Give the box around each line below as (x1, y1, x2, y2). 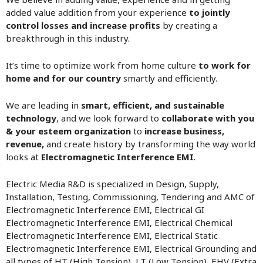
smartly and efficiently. (121, 72, 217, 84)
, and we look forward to (56, 112, 161, 124)
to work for (198, 59, 251, 71)
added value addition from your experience (6, 6, 189, 18)
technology (6, 112, 56, 124)
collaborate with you (161, 112, 254, 124)
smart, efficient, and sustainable (81, 99, 224, 111)
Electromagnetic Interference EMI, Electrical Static (6, 230, 218, 241)
